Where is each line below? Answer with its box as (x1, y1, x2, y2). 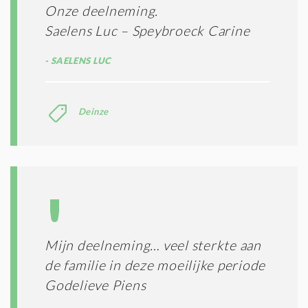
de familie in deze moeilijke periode (45, 256, 265, 273)
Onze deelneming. (45, 2, 158, 19)
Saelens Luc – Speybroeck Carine (45, 22, 250, 38)
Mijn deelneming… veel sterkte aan (45, 236, 261, 253)
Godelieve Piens (45, 276, 146, 293)
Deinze (78, 105, 109, 117)
